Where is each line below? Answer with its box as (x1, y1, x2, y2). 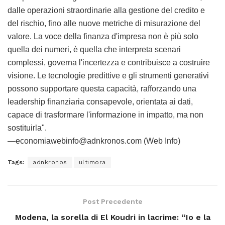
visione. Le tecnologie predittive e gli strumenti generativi (8, 71, 209, 80)
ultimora (78, 158, 106, 166)
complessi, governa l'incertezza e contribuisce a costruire (8, 58, 210, 67)
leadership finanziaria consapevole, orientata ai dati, (8, 97, 193, 106)
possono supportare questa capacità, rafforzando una (8, 84, 196, 93)
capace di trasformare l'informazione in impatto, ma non (8, 110, 203, 119)
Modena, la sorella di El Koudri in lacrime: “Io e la (15, 212, 210, 222)
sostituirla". (8, 123, 49, 132)
